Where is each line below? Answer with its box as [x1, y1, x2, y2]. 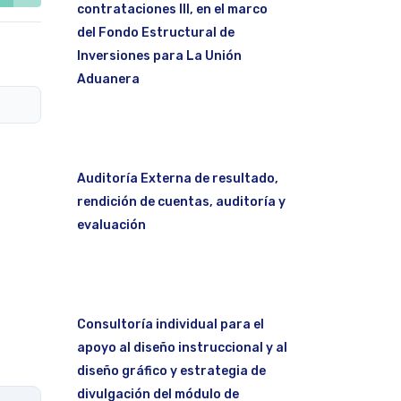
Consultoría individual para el [77, 316, 264, 332]
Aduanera [77, 71, 140, 87]
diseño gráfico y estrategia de [77, 363, 266, 379]
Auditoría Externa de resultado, [77, 170, 278, 186]
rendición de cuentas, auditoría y [77, 193, 286, 209]
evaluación [77, 217, 146, 233]
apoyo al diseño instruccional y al [77, 339, 287, 355]
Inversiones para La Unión [77, 47, 242, 64]
